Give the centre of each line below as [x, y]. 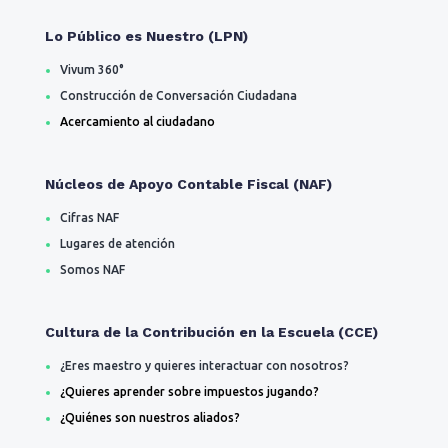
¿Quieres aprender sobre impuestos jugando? [189, 392]
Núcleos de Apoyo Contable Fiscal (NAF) [188, 184]
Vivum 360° [91, 70]
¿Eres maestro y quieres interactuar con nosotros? [204, 366]
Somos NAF [92, 270]
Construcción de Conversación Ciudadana [178, 96]
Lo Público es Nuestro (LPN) [146, 36]
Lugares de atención [117, 244]
